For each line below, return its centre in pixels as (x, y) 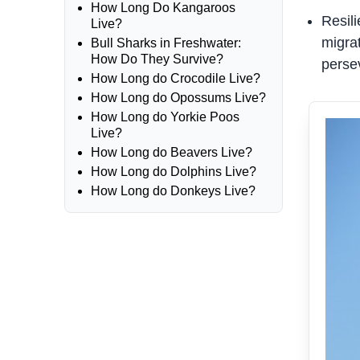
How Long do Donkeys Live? (173, 191)
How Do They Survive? (157, 59)
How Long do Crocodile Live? (176, 78)
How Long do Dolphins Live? (174, 172)
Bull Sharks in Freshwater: (166, 43)
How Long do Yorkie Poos (165, 117)
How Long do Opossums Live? (178, 98)
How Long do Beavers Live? (172, 152)
